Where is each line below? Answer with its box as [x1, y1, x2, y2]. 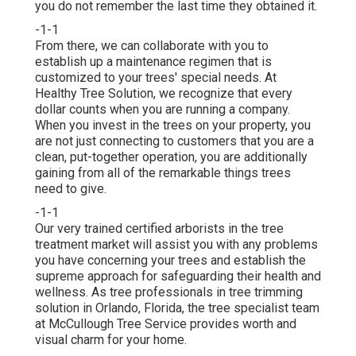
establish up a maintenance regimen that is [35, 53, 272, 69]
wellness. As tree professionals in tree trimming [35, 284, 303, 300]
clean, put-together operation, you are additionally [35, 149, 308, 164]
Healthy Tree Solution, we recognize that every [35, 85, 292, 101]
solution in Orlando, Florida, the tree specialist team [35, 300, 319, 315]
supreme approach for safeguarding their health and [35, 268, 321, 284]
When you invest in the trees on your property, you [35, 117, 311, 133]
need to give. [35, 180, 106, 196]
